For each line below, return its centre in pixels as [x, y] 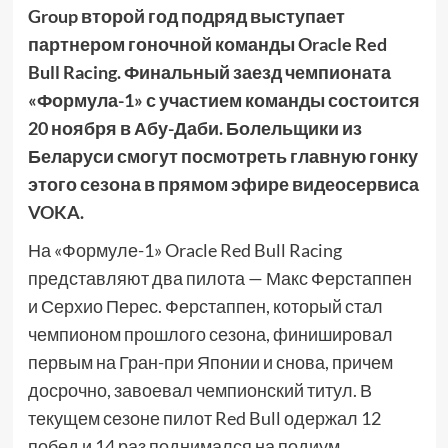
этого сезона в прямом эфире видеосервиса [223, 184]
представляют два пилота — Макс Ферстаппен [219, 278]
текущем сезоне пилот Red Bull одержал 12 [204, 418]
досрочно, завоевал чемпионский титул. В [199, 390]
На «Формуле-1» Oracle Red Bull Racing [184, 250]
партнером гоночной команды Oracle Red [207, 44]
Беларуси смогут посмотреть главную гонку [222, 156]
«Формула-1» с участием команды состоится [223, 100]
